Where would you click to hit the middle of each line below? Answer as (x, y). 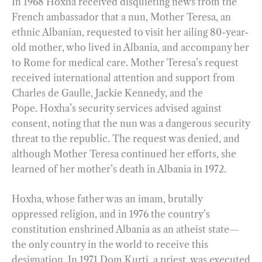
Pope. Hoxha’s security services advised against (117, 108)
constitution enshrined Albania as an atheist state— (125, 230)
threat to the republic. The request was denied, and (126, 138)
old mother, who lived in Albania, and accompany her (130, 47)
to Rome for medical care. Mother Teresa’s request (125, 62)
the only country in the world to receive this (110, 245)
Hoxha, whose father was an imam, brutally (107, 199)
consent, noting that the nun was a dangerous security (131, 123)
